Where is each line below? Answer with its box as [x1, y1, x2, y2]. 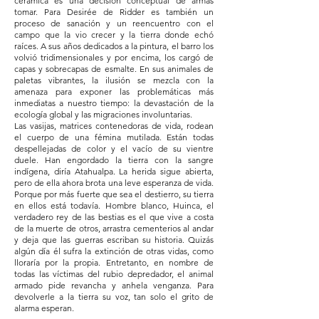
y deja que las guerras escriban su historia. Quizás [14, 234, 214, 245]
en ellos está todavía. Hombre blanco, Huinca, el [14, 200, 214, 211]
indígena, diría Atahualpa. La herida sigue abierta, [14, 166, 214, 177]
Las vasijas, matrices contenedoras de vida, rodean [14, 120, 214, 131]
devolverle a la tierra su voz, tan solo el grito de [14, 291, 214, 302]
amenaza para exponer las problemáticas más [14, 86, 214, 97]
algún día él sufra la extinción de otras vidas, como [14, 246, 214, 256]
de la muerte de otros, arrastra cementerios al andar [14, 223, 214, 234]
